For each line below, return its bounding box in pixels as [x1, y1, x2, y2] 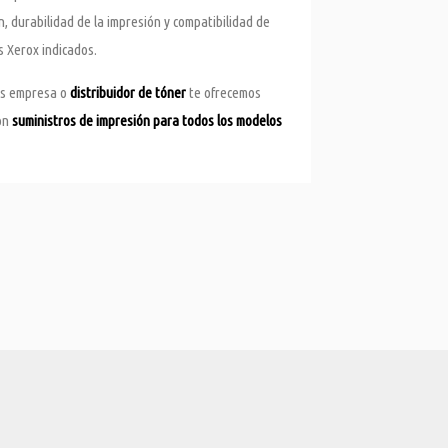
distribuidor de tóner [70, 84, 186, 102]
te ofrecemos [186, 84, 261, 102]
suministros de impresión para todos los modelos [12, 112, 282, 130]
